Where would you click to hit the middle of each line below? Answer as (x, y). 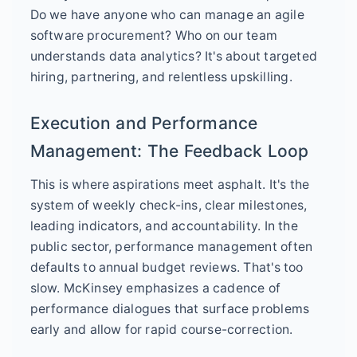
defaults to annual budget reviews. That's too (167, 268)
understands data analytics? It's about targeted (173, 57)
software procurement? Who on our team (153, 36)
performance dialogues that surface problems (170, 309)
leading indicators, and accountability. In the (164, 226)
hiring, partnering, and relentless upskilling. (161, 77)
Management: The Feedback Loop (169, 151)
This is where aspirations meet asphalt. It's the (170, 185)
